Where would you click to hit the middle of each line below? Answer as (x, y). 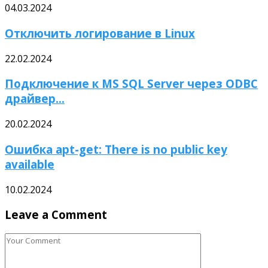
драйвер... (35, 99)
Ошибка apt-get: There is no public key (116, 149)
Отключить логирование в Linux (100, 33)
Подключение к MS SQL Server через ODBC (131, 84)
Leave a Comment (56, 215)
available (30, 164)
